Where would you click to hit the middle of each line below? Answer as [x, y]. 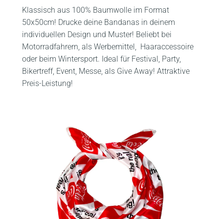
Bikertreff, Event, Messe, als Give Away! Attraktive [106, 71]
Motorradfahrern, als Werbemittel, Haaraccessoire [108, 46]
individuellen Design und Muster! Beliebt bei [97, 34]
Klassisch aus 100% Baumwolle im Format [96, 10]
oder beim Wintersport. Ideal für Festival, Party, [101, 59]
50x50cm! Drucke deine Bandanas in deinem [99, 22]
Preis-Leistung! [47, 83]
